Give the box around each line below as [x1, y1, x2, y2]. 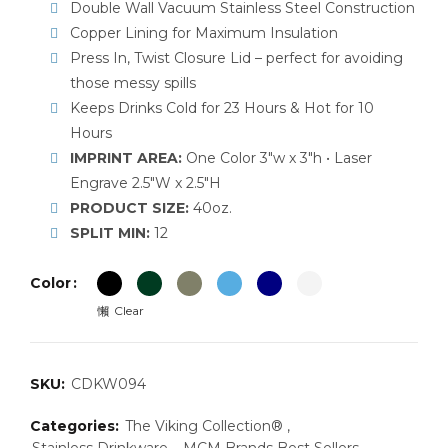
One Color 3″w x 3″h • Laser [186, 149, 372, 167]
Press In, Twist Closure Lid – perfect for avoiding [70, 49, 403, 67]
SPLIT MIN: [70, 224, 150, 242]
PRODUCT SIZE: [70, 199, 189, 217]
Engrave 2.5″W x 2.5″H [70, 174, 221, 192]
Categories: [30, 417, 123, 435]
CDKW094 [71, 375, 146, 393]
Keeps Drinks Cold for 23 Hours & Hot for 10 [70, 99, 374, 117]
